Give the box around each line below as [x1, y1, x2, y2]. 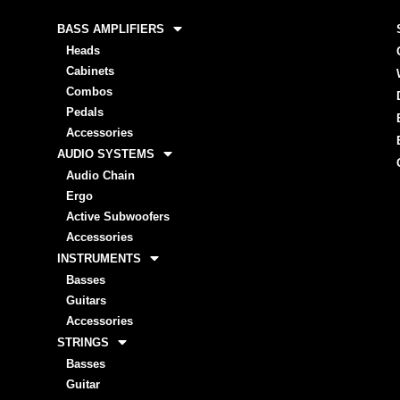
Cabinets [65, 64, 114, 79]
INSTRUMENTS [56, 252, 141, 266]
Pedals [65, 105, 104, 120]
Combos [65, 85, 112, 99]
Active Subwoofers [65, 210, 170, 224]
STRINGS [56, 336, 109, 350]
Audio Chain [65, 169, 135, 183]
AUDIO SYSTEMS [56, 147, 154, 162]
